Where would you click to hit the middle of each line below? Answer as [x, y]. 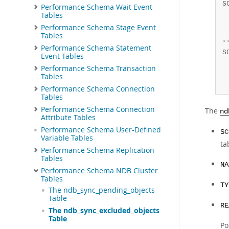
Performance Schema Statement [96, 48]
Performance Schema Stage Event [98, 27]
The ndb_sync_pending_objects [102, 190]
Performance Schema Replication [98, 150]
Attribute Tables [68, 117]
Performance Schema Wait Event [97, 7]
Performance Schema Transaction [98, 68]
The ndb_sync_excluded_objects [104, 210]
